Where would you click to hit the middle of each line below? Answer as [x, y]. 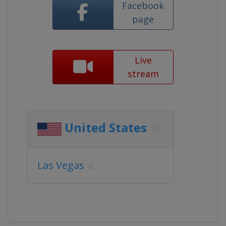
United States [106, 128]
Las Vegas [61, 165]
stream [143, 74]
